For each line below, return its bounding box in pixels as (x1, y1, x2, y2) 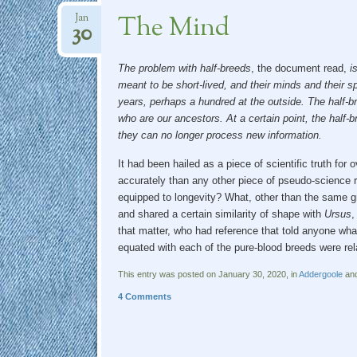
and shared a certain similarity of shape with (117, 207, 324, 220)
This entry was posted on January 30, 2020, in (117, 269, 299, 279)
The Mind (117, 9, 229, 48)
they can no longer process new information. (117, 128, 322, 141)
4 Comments (117, 291, 171, 301)
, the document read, (250, 61, 350, 74)
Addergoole (298, 269, 343, 279)
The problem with (117, 61, 200, 74)
